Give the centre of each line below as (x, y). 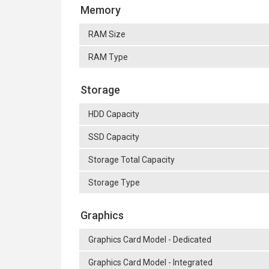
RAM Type (108, 57)
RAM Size (107, 34)
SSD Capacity (114, 137)
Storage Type (114, 183)
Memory (101, 10)
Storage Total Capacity (131, 160)
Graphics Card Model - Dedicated (150, 240)
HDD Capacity (114, 114)
